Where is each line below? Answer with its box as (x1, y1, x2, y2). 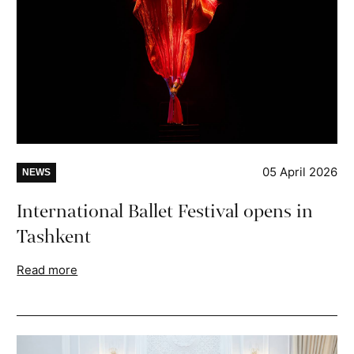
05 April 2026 (262, 164, 337, 179)
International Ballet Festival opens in (17, 198, 314, 224)
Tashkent (17, 223, 92, 250)
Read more (17, 262, 78, 277)
